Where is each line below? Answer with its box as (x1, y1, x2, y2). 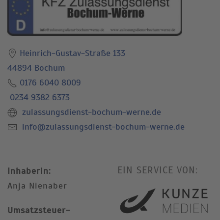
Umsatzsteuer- (7, 204, 70, 216)
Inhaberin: (7, 165, 51, 176)
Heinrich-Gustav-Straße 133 (20, 47, 125, 58)
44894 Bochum (7, 62, 65, 73)
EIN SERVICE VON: (117, 164, 198, 176)
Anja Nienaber (7, 180, 67, 191)
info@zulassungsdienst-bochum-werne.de (20, 121, 185, 132)
